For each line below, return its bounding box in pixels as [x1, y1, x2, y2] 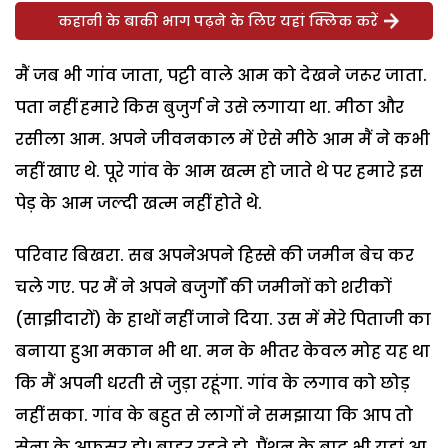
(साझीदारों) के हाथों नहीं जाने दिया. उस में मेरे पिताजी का [15, 307, 431, 331]
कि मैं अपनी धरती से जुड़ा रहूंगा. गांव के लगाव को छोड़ [15, 371, 410, 395]
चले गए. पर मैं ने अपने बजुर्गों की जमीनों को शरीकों [15, 275, 391, 299]
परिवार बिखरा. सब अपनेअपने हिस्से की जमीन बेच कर [15, 243, 414, 267]
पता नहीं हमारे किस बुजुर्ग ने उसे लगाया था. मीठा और [15, 95, 404, 119]
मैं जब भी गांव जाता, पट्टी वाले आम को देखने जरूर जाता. [15, 63, 427, 87]
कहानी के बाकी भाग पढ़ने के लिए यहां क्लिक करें [58, 10, 378, 31]
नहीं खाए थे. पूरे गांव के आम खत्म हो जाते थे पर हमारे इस [15, 159, 423, 183]
